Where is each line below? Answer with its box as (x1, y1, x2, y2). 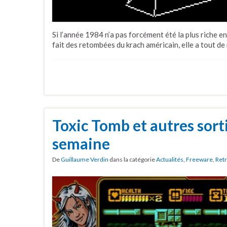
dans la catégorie (108, 155, 156, 163)
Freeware (186, 155, 213, 163)
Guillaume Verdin (61, 155, 108, 163)
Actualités (156, 155, 183, 163)
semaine (52, 134, 110, 153)
